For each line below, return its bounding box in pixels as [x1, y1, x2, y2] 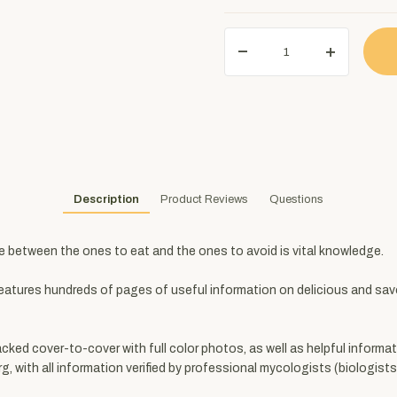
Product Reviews [160, 192, 248, 206]
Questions [269, 192, 323, 206]
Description [74, 192, 139, 206]
